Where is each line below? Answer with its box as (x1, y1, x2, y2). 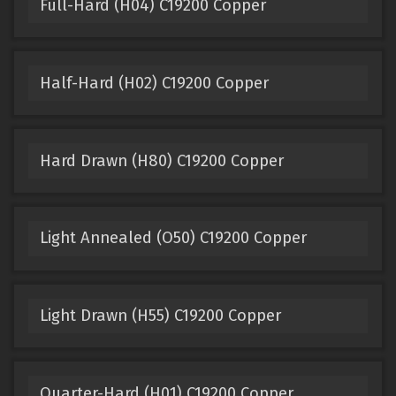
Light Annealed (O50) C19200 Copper (39, 228, 307, 248)
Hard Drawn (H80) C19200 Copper (39, 150, 284, 171)
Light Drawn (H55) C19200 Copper (39, 306, 281, 326)
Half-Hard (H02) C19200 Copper (39, 72, 269, 93)
